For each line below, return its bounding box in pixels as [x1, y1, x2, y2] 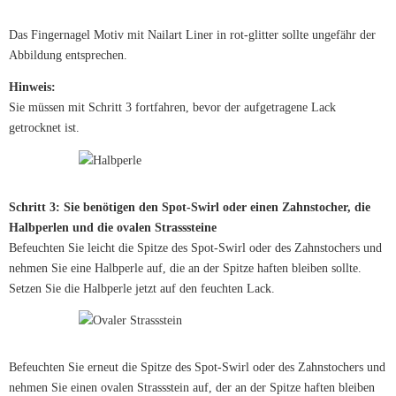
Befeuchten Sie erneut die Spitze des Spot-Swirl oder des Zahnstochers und [9, 361, 385, 375]
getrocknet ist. [9, 121, 80, 135]
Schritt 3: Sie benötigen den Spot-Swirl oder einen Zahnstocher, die [9, 200, 370, 214]
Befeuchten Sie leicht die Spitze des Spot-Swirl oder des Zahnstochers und [9, 240, 382, 255]
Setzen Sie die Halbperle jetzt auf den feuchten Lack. [9, 281, 275, 295]
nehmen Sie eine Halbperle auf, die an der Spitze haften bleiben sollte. [9, 261, 362, 275]
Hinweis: [9, 80, 56, 95]
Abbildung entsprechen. [9, 48, 127, 62]
